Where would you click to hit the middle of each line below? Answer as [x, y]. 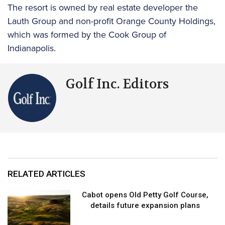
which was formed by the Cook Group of [87, 34]
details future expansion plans [145, 205]
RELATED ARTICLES [46, 174]
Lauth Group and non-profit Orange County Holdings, [111, 21]
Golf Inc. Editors [117, 84]
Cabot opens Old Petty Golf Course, [145, 195]
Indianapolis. [33, 48]
